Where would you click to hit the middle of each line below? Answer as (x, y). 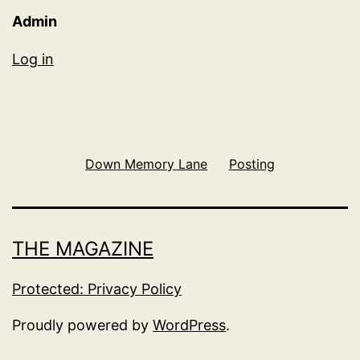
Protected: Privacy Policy (97, 289)
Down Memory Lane (147, 163)
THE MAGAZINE (83, 249)
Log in (33, 59)
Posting (252, 163)
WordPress (189, 325)
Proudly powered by (82, 325)
